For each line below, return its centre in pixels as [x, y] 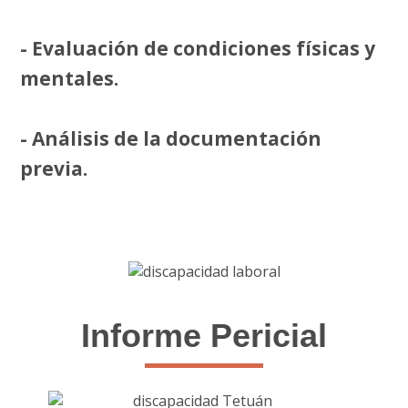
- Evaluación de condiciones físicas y [198, 48]
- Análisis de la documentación [171, 138]
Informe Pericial [204, 335]
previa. [54, 168]
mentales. [70, 78]
